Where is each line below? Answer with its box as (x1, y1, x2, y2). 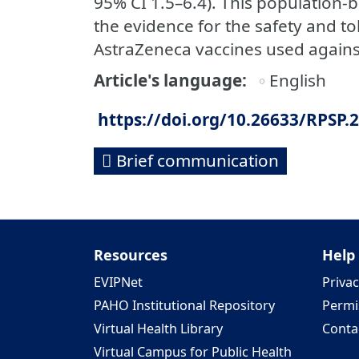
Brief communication (116, 149, 279, 171)
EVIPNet (94, 273, 143, 291)
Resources (94, 245, 167, 264)
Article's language (94, 69, 242, 91)
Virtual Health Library (94, 320, 223, 337)
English (269, 69, 327, 91)
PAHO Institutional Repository (94, 296, 275, 314)
